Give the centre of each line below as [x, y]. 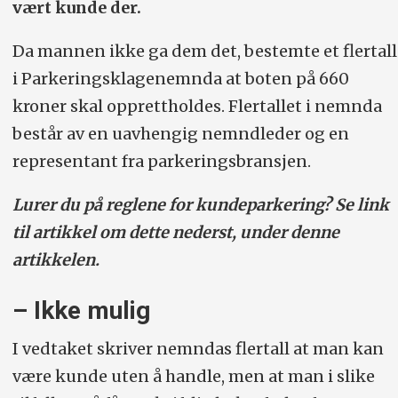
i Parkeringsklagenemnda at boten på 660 [180, 79]
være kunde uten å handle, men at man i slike [193, 376]
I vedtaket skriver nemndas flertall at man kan [198, 348]
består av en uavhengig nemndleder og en [180, 134]
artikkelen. [56, 260]
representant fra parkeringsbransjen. [161, 162]
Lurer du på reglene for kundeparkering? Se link [200, 205]
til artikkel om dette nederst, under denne [175, 233]
